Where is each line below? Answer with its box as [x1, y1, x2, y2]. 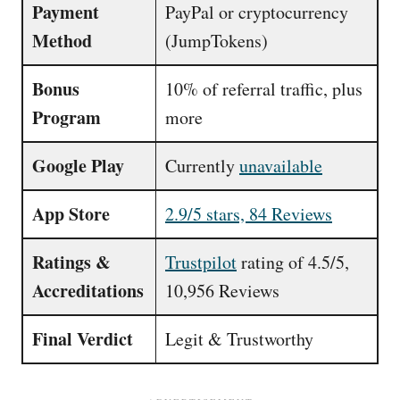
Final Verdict [32, 326, 133, 352]
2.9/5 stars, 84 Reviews [165, 202, 332, 226]
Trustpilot [165, 250, 237, 274]
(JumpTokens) [165, 29, 268, 53]
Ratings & [32, 249, 111, 275]
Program [32, 104, 101, 130]
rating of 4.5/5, [237, 250, 349, 274]
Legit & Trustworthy [165, 327, 313, 351]
